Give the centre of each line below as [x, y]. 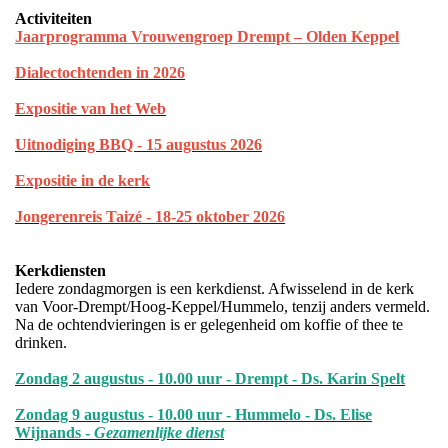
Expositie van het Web [90, 108]
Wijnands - [54, 432]
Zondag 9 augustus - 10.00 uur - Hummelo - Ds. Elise [193, 414]
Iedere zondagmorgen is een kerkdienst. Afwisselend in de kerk [214, 288]
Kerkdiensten [60, 270]
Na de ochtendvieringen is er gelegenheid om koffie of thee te [209, 324]
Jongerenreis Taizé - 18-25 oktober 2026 [150, 216]
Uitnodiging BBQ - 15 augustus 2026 [138, 144]
